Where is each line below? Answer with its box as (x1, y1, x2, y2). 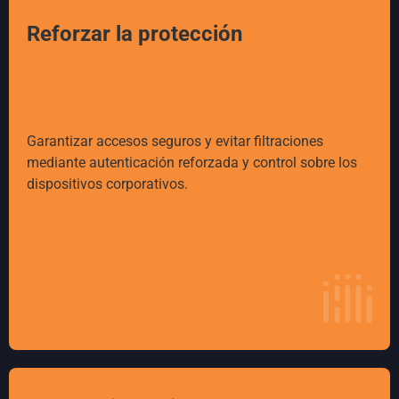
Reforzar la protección (27, 21, 242, 47)
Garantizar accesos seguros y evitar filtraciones (27, 133, 323, 151)
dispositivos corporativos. (27, 175, 188, 193)
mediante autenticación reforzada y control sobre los (27, 154, 357, 172)
